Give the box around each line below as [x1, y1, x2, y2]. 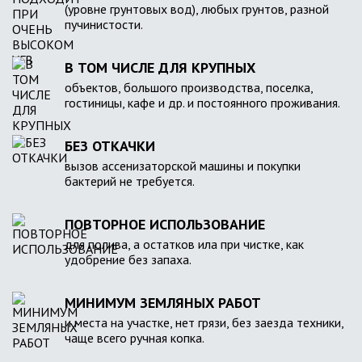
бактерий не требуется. [65, 173, 195, 190]
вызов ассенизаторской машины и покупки [65, 158, 301, 175]
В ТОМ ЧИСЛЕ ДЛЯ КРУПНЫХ [65, 58, 255, 78]
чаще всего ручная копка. [65, 330, 204, 347]
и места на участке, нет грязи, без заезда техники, [65, 314, 343, 331]
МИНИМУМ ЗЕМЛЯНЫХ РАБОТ [65, 293, 261, 313]
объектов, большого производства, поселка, [65, 79, 313, 96]
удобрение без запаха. [65, 251, 192, 268]
